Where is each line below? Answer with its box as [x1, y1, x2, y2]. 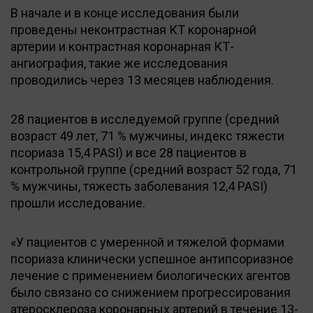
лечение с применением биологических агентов [10, 268, 291, 283]
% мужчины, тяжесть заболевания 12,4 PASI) [10, 178, 268, 194]
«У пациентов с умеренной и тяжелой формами [10, 234, 284, 249]
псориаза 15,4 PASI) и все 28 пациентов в [10, 145, 247, 160]
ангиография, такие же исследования [10, 55, 228, 71]
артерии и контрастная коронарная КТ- [10, 38, 234, 54]
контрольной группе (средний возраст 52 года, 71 [10, 161, 297, 177]
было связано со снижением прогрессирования [10, 284, 291, 300]
